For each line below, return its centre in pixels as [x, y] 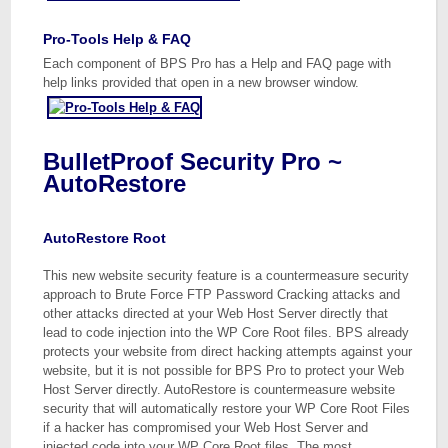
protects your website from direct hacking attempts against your [228, 351]
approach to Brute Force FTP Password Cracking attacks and [222, 294]
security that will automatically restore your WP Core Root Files [227, 408]
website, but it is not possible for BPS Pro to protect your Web [224, 370]
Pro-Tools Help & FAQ [117, 39]
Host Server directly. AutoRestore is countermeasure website [219, 389]
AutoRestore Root [105, 238]
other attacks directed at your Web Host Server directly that [216, 313]
